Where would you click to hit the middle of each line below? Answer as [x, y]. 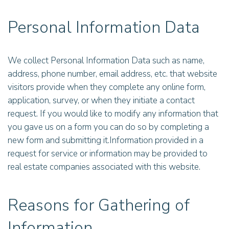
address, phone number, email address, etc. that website [112, 74]
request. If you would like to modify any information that [113, 114]
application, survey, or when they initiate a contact [101, 100]
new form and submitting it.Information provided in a [106, 140]
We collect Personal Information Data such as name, [106, 61]
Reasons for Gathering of [99, 205]
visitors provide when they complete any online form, [107, 87]
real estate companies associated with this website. [104, 167]
